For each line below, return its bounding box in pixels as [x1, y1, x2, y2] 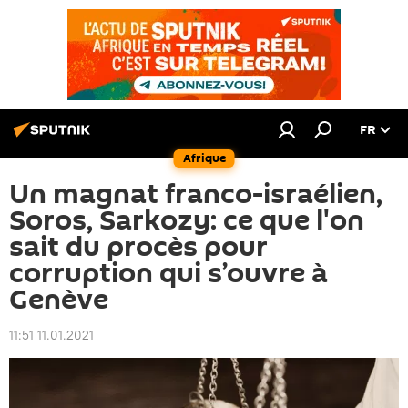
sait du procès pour [9, 228, 268, 267]
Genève [9, 280, 108, 320]
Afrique [182, 149, 226, 167]
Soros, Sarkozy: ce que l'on [9, 201, 364, 240]
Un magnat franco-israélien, [9, 175, 382, 214]
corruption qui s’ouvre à [9, 254, 328, 293]
